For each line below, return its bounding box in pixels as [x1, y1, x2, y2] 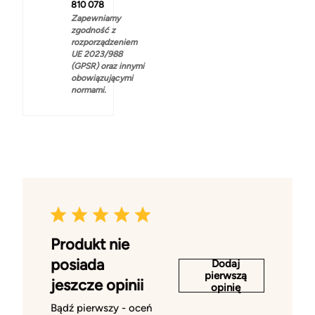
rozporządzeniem [71, 37, 137, 48]
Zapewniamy [71, 13, 120, 24]
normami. [71, 85, 106, 96]
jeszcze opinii [51, 276, 143, 295]
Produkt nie [51, 235, 129, 255]
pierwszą [205, 269, 247, 282]
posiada [51, 255, 104, 275]
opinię [211, 281, 240, 294]
